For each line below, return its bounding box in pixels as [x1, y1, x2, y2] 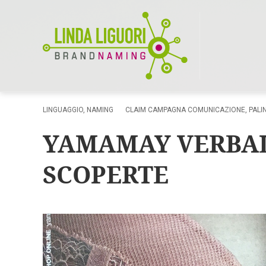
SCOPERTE [43, 158, 169, 191]
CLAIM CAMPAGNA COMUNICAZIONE [125, 106, 245, 114]
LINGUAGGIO [43, 106, 83, 114]
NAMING [87, 106, 113, 114]
